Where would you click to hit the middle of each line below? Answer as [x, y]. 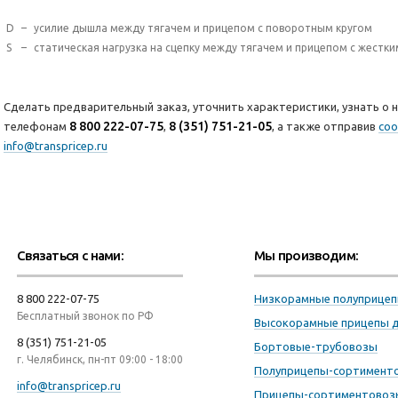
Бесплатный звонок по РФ [85, 316]
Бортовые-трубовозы [316, 346]
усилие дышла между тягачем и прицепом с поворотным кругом [203, 28]
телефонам [36, 126]
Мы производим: [306, 255]
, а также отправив [325, 126]
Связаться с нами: [70, 255]
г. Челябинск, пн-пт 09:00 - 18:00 [100, 359]
